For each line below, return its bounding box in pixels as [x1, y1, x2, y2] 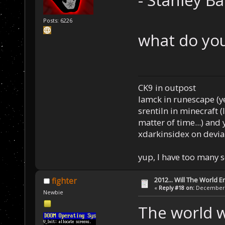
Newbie [43, 188, 64, 196]
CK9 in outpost [138, 82, 196, 94]
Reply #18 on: [159, 184, 195, 192]
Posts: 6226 [43, 16, 73, 24]
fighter [51, 176, 77, 187]
